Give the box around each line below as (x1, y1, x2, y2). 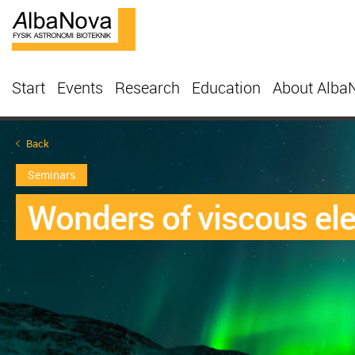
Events (57, 77, 103, 98)
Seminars (28, 167, 75, 182)
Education (192, 77, 261, 98)
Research (115, 77, 180, 98)
